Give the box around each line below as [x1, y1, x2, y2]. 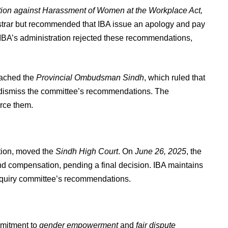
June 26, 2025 [135, 147, 186, 156]
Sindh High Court [55, 147, 118, 156]
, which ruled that [144, 73, 205, 82]
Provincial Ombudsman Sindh [36, 73, 144, 82]
